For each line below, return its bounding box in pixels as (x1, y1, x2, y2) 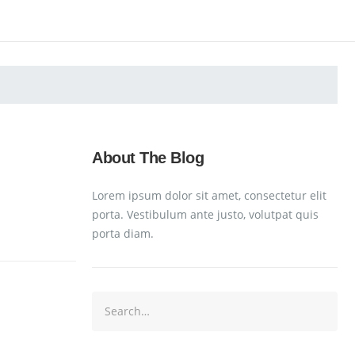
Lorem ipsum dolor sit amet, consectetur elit (92, 187, 326, 203)
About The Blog (92, 148, 204, 166)
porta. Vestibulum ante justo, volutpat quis (92, 206, 319, 222)
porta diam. (92, 225, 154, 241)
